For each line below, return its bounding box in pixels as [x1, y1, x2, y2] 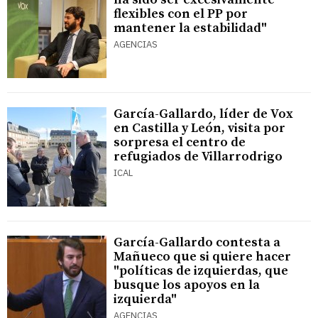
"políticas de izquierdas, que [114, 263, 288, 280]
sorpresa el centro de [114, 134, 246, 151]
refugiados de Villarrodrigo [114, 148, 283, 165]
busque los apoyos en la [114, 277, 260, 294]
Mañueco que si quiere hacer [114, 248, 291, 265]
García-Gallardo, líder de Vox [114, 106, 293, 123]
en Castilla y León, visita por [114, 120, 285, 137]
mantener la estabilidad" [114, 20, 267, 37]
